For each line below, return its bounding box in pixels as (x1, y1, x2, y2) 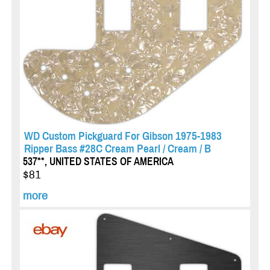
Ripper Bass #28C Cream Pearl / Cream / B (24, 142, 211, 155)
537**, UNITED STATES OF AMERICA (22, 156, 174, 168)
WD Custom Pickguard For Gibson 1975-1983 (24, 130, 222, 143)
